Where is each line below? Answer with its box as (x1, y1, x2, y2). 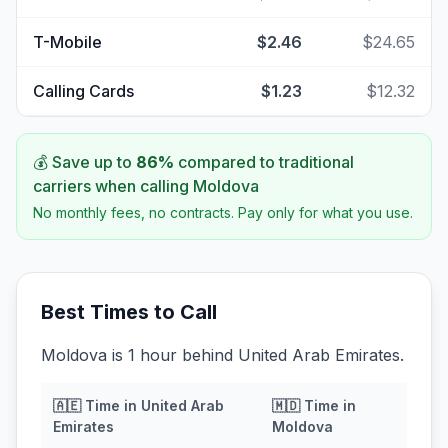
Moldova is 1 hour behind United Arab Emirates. (41, 345, 404, 365)
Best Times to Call (41, 300, 217, 324)
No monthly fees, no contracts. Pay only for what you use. (33, 204, 413, 221)
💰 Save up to (33, 152, 136, 172)
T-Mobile (33, 32, 102, 52)
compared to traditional (174, 152, 354, 172)
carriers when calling (33, 176, 193, 196)
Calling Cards (33, 81, 134, 101)
